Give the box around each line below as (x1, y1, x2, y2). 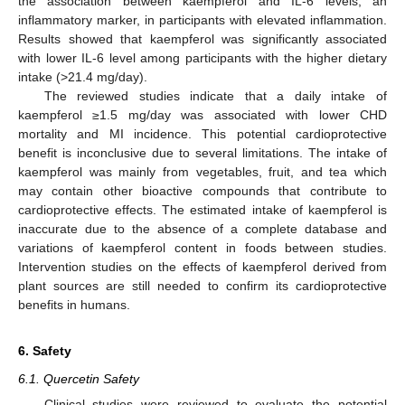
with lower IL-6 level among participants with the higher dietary (18, 50, 387, 65)
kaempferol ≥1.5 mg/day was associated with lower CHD (18, 107, 387, 122)
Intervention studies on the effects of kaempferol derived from (18, 259, 387, 274)
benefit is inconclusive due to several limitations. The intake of (18, 145, 387, 160)
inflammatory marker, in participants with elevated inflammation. (18, 12, 387, 27)
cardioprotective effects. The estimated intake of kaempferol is (18, 202, 387, 217)
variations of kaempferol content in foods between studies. (18, 240, 387, 255)
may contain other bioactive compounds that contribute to (18, 183, 387, 198)
